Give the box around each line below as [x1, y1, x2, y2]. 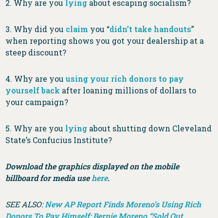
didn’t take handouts [109, 24, 192, 35]
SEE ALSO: [5, 199, 45, 210]
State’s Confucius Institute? [5, 135, 112, 145]
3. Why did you [5, 24, 66, 35]
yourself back [5, 85, 60, 96]
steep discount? [5, 47, 67, 58]
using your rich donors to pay [66, 73, 184, 84]
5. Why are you [5, 123, 66, 134]
